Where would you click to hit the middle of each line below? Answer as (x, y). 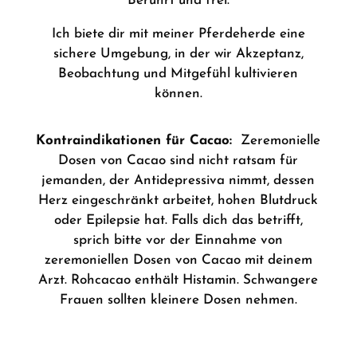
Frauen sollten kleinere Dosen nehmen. (178, 300)
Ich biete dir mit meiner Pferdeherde (163, 34)
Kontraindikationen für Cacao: (137, 141)
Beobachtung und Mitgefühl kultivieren (178, 74)
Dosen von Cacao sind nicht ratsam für (178, 161)
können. (178, 94)
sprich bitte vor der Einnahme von (178, 240)
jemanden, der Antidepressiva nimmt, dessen (178, 180)
